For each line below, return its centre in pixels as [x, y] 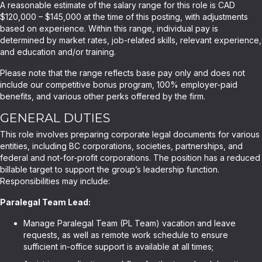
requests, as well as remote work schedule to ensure [126, 235]
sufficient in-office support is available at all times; [118, 247]
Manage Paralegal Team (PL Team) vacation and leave [130, 223]
